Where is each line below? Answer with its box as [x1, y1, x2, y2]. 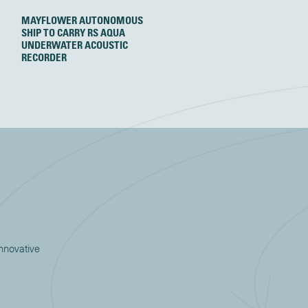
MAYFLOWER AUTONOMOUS [21, 14, 144, 27]
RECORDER [21, 51, 67, 64]
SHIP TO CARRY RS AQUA [21, 26, 126, 39]
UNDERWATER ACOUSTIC [21, 38, 129, 52]
